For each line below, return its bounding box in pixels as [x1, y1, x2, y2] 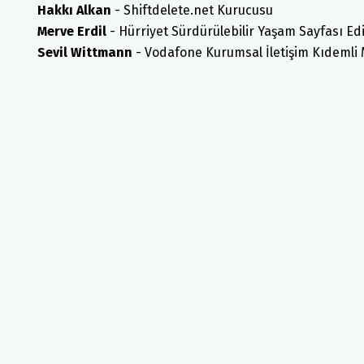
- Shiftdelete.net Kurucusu [115, 2, 273, 18]
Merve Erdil [37, 24, 106, 39]
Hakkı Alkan [37, 2, 115, 18]
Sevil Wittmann [37, 45, 136, 60]
